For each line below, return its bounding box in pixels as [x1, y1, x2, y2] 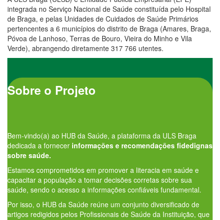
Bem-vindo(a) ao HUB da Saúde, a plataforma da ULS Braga [7, 130, 196, 140]
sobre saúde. [7, 150, 51, 160]
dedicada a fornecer [7, 140, 72, 150]
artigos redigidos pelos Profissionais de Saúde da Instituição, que [7, 209, 210, 219]
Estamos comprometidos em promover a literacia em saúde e [7, 165, 199, 175]
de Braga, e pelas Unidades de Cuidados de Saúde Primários [7, 13, 198, 24]
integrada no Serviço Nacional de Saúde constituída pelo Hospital [7, 3, 211, 14]
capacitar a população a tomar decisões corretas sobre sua [7, 174, 192, 185]
